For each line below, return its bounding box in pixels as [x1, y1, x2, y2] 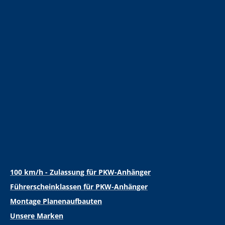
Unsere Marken [10, 211, 63, 221]
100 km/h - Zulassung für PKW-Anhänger [10, 167, 151, 177]
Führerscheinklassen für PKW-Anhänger [10, 182, 148, 192]
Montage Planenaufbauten [10, 196, 102, 206]
